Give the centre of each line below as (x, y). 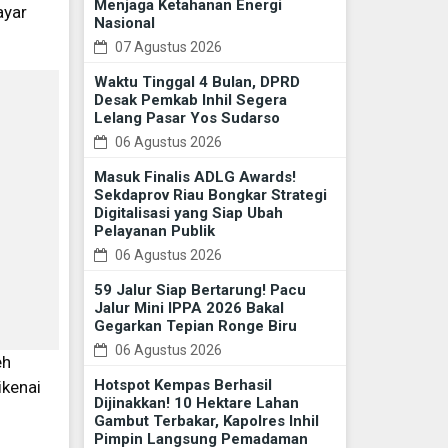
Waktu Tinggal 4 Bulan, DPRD (196, 82)
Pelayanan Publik (154, 231)
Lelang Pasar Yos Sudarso (186, 118)
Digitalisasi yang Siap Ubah (188, 213)
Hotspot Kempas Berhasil (182, 385)
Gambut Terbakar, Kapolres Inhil (206, 421)
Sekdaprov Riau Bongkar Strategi (210, 195)
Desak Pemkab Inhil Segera (190, 100)
